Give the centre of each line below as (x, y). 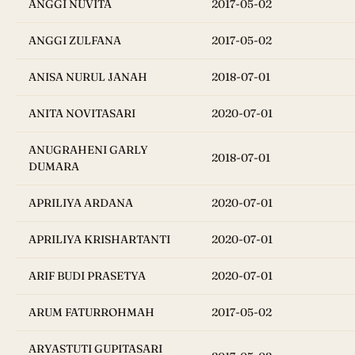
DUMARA (54, 167)
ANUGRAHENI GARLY (88, 150)
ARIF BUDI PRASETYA (87, 276)
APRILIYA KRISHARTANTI (99, 240)
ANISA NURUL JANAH (88, 77)
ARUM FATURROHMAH (92, 313)
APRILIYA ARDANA (81, 203)
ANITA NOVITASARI (82, 114)
